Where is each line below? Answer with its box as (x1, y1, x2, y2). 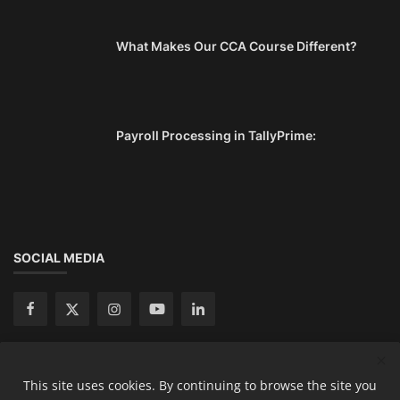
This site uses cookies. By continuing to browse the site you (23, 377, 377, 394)
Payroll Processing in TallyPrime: (116, 128, 316, 144)
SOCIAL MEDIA (13, 250, 104, 266)
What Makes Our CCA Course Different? (116, 38, 357, 54)
